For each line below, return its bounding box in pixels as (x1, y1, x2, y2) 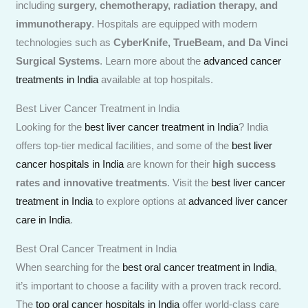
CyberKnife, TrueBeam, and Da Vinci (113, 36, 289, 48)
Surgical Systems (16, 54, 100, 67)
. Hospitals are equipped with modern (91, 17, 258, 30)
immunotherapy (16, 17, 92, 30)
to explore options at (93, 195, 189, 207)
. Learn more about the (100, 54, 204, 67)
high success (212, 157, 276, 170)
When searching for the (16, 261, 123, 273)
